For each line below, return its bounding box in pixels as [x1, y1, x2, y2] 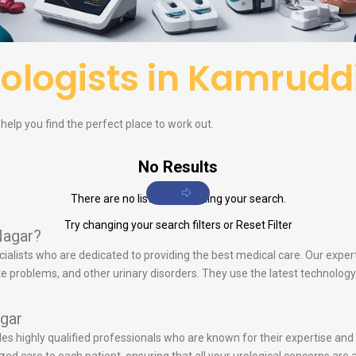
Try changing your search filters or [64, 219, 236, 232]
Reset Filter [235, 219, 292, 232]
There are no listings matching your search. [70, 192, 286, 206]
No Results [138, 157, 218, 177]
